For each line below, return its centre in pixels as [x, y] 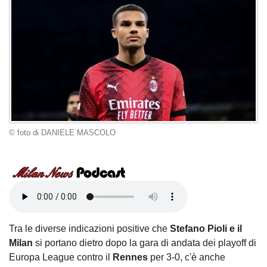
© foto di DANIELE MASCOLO [62, 133]
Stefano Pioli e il [206, 229]
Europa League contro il [61, 257]
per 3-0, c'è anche [187, 257]
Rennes [130, 257]
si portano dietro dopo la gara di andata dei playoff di [145, 243]
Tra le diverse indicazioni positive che [89, 229]
